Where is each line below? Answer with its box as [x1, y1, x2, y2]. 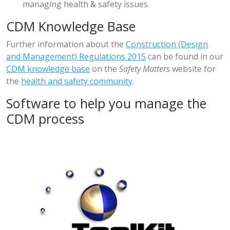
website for [170, 63, 216, 74]
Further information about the [6, 39, 126, 50]
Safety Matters [119, 63, 170, 74]
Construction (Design [126, 39, 208, 50]
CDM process [6, 110, 84, 127]
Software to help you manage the [6, 94, 206, 112]
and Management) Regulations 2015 [6, 51, 146, 62]
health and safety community [21, 75, 132, 87]
